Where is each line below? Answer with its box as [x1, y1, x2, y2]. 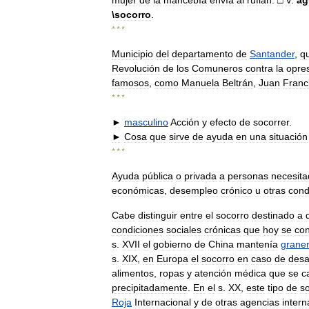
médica [235, 268, 266, 279]
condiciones [112, 224, 163, 235]
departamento [172, 48, 233, 59]
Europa [157, 253, 188, 264]
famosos [112, 77, 149, 88]
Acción [170, 117, 199, 128]
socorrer [253, 117, 289, 128]
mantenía [237, 239, 278, 250]
